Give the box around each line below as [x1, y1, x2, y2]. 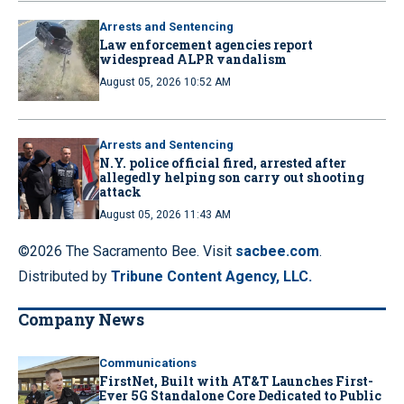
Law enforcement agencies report [99, 35, 313, 53]
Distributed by [18, 267, 111, 285]
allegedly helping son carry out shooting [99, 168, 364, 186]
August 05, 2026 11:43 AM [99, 207, 231, 221]
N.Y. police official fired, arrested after [99, 153, 346, 171]
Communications [99, 355, 197, 370]
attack [99, 182, 142, 200]
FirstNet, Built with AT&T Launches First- [99, 372, 373, 390]
